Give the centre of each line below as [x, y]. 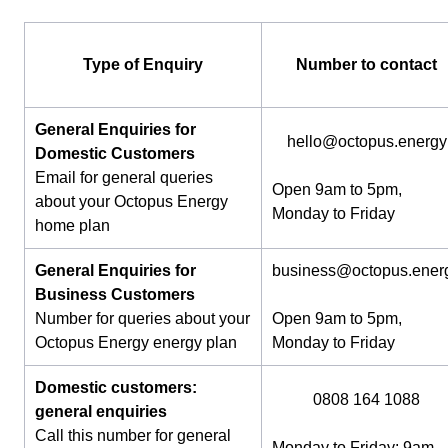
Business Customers [115, 294]
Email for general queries [124, 177]
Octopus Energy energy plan [136, 342]
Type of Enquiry [143, 64]
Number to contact [366, 64]
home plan [72, 225]
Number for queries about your [142, 318]
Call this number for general [133, 435]
